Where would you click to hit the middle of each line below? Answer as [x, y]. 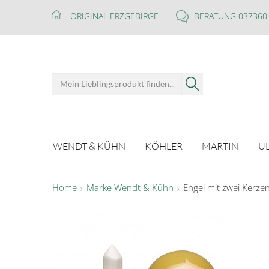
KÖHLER [164, 146]
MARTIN [220, 146]
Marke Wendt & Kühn [130, 188]
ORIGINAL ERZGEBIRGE [114, 16]
